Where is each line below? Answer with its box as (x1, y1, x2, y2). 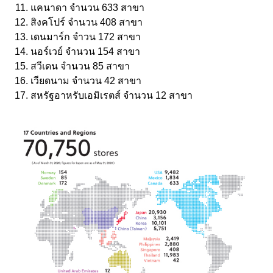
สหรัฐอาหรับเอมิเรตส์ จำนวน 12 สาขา (30, 90, 197, 101)
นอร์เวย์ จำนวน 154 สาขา (30, 46, 140, 57)
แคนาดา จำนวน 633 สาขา (30, 2, 144, 13)
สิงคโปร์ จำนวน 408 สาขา (30, 16, 143, 27)
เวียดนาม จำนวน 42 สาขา (30, 75, 141, 86)
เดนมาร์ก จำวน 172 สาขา (30, 31, 141, 42)
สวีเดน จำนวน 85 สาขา (30, 60, 130, 71)
